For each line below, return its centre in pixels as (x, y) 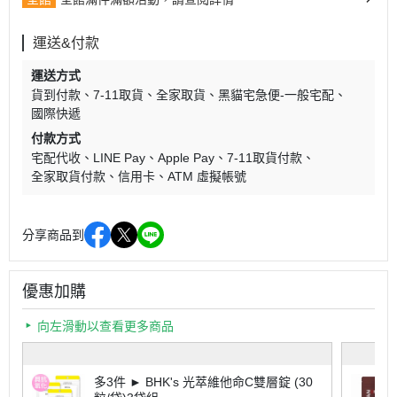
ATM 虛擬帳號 (207, 177)
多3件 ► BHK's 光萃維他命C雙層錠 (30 (203, 382)
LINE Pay (119, 158)
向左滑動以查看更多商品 (105, 327)
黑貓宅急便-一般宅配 (276, 95)
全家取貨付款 (68, 177)
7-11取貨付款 (265, 158)
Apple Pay (186, 158)
